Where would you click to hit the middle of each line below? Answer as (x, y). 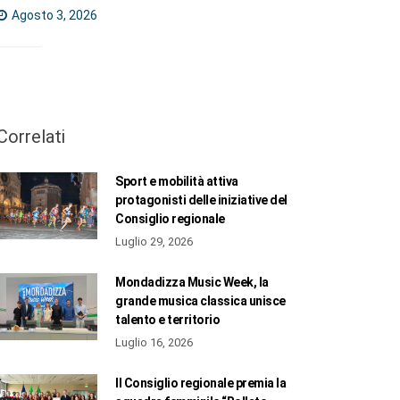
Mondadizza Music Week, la (192, 282)
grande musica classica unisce (200, 300)
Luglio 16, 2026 (154, 342)
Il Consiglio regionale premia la (201, 383)
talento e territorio (168, 319)
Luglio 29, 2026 (154, 241)
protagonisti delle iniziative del (201, 200)
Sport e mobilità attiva (177, 181)
